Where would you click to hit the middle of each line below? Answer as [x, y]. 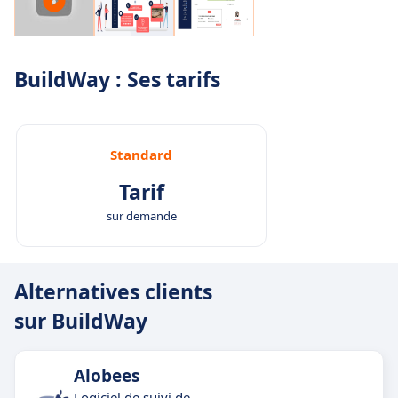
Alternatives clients [113, 292]
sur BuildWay [81, 321]
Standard [141, 155]
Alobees [107, 376]
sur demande [141, 216]
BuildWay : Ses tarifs [117, 80]
